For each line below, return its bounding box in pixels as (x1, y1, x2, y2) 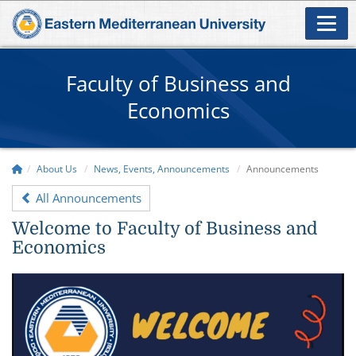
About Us (37, 161, 77, 176)
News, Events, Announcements (94, 161, 230, 176)
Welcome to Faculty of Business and (12, 218, 318, 238)
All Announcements (33, 189, 141, 206)
